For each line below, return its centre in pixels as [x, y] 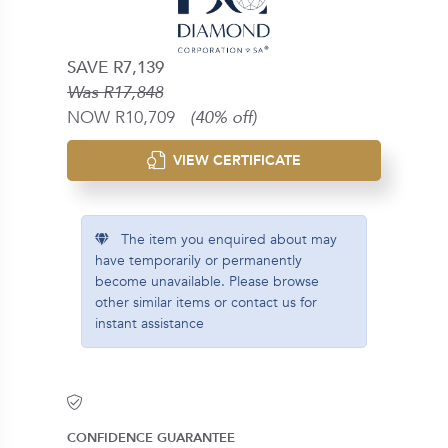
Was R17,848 [115, 92]
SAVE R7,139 [116, 67]
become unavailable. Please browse [206, 281]
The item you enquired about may [222, 239]
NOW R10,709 [129, 117]
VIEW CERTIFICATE [233, 160]
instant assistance [149, 323]
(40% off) [224, 117]
